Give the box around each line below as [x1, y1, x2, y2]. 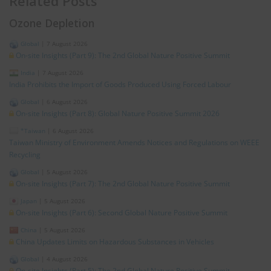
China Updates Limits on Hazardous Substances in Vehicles [16, 237, 214, 247]
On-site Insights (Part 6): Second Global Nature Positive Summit [16, 207, 227, 218]
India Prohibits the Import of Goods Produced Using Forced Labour [9, 79, 231, 90]
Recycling [9, 149, 41, 160]
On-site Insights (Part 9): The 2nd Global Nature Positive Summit [16, 50, 230, 61]
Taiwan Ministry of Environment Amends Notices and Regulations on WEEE [9, 137, 260, 148]
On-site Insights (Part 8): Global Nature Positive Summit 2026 [16, 108, 220, 119]
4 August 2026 [47, 255, 88, 264]
